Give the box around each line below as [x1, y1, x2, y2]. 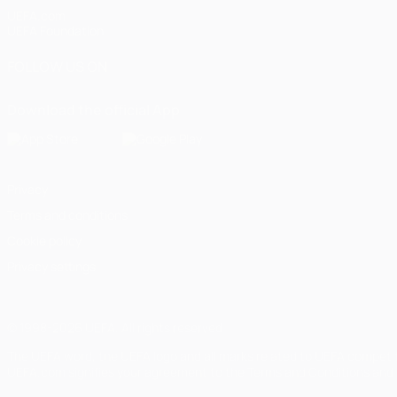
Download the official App [7, 100, 180, 120]
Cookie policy [7, 232, 82, 249]
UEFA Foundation [7, 22, 104, 39]
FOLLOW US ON [7, 57, 107, 76]
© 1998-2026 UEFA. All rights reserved [7, 319, 222, 336]
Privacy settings [7, 258, 96, 275]
